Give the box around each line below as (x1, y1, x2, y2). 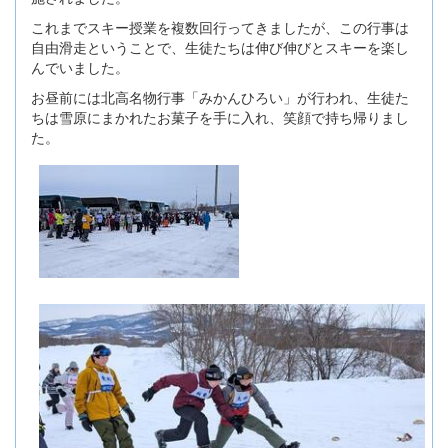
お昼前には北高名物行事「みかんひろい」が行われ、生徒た (31, 86, 409, 107)
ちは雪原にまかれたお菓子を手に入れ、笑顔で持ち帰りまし (31, 106, 409, 127)
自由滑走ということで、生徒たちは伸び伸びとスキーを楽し (31, 36, 409, 57)
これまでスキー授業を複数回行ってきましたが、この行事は (31, 16, 409, 37)
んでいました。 (31, 56, 129, 77)
